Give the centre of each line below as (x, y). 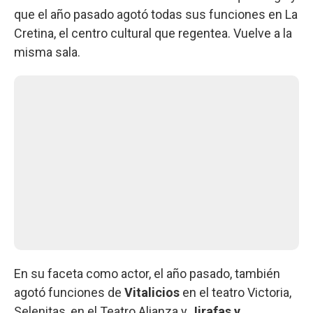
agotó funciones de (69, 292)
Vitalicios (153, 292)
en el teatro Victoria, (237, 292)
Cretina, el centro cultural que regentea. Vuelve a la (153, 33)
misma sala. (47, 52)
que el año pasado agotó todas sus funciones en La (156, 14)
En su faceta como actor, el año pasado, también (147, 273)
